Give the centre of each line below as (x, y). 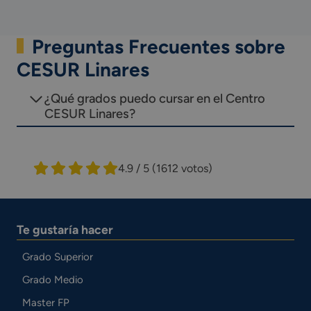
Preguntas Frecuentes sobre (158, 47)
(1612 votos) (182, 168)
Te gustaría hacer (65, 229)
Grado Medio (52, 279)
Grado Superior (57, 257)
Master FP (45, 302)
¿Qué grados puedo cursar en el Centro (155, 99)
